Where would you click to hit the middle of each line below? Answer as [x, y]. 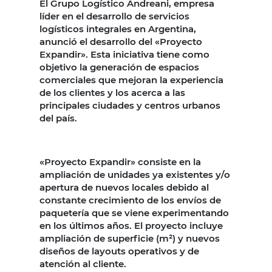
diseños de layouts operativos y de [119, 251]
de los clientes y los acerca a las [112, 92]
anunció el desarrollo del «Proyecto [121, 41]
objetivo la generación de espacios [119, 67]
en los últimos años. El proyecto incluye [131, 225]
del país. [59, 118]
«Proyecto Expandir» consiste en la [120, 161]
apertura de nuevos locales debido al [124, 187]
